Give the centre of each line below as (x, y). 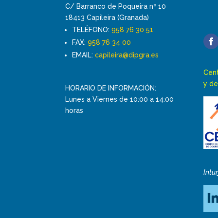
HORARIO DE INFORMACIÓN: (111, 88)
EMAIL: (84, 55)
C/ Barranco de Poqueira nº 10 (116, 7)
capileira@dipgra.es (127, 55)
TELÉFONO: (92, 30)
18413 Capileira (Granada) (107, 18)
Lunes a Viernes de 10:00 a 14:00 (120, 99)
